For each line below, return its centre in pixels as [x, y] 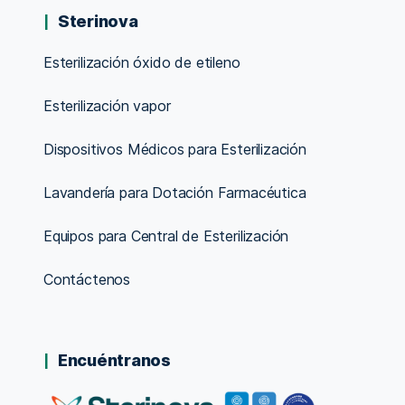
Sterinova [98, 21]
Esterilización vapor [107, 105]
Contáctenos [87, 279]
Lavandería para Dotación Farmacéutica [175, 192]
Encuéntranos [114, 360]
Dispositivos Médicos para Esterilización [175, 149]
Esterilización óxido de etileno [142, 62]
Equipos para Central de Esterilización [166, 235]
